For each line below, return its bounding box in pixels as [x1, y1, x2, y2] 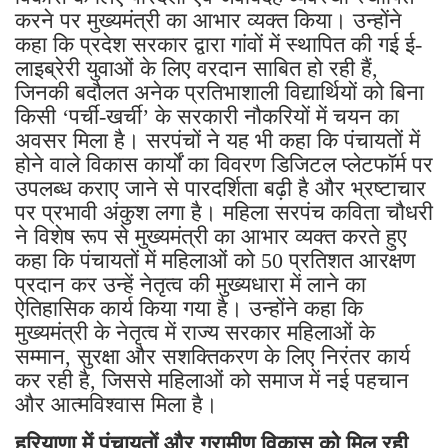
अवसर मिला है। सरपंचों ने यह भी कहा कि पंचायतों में [15, 127, 420, 153]
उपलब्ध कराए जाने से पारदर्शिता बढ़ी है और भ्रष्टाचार [15, 175, 426, 201]
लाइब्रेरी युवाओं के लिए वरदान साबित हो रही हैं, [15, 55, 378, 81]
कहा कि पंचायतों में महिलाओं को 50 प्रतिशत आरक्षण [15, 247, 415, 273]
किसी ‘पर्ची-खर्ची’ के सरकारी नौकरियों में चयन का [15, 103, 399, 129]
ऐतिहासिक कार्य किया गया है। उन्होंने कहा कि [15, 295, 363, 321]
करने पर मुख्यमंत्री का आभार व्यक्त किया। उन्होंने [15, 7, 402, 33]
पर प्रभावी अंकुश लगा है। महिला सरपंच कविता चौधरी [15, 199, 433, 225]
